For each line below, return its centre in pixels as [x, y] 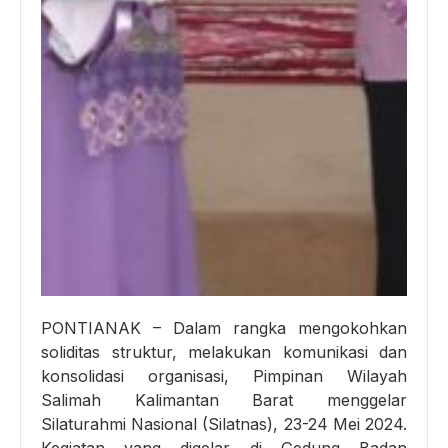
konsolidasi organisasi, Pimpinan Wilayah [224, 375]
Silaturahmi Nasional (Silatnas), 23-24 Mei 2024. [224, 423]
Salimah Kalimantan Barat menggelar [224, 399]
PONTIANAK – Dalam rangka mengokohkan [224, 327]
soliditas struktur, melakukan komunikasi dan [224, 351]
